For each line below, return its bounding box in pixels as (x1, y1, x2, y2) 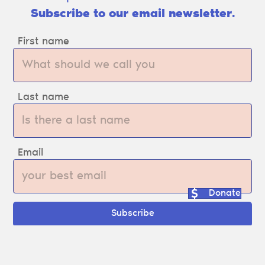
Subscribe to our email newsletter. (30, 8, 235, 21)
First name (18, 37, 70, 48)
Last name (18, 92, 70, 104)
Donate (209, 188, 241, 198)
